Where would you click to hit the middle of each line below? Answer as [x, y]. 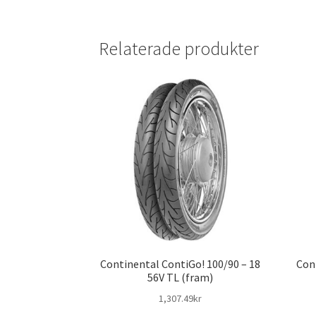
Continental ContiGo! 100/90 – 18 [181, 264]
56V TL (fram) [181, 277]
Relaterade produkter [179, 49]
